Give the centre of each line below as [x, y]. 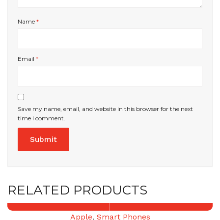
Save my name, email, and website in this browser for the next [105, 109]
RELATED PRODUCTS [77, 190]
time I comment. [41, 118]
